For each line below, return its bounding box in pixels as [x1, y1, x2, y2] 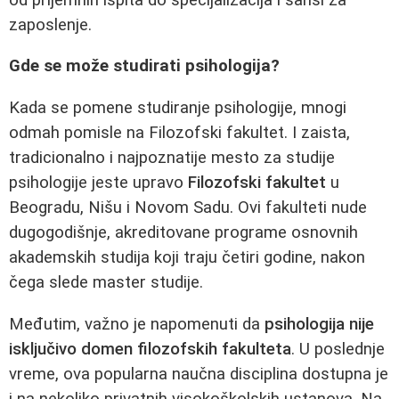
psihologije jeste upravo [9, 173, 188, 192]
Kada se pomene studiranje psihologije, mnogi [9, 98, 346, 118]
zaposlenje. [9, 14, 92, 35]
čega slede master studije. [9, 273, 203, 292]
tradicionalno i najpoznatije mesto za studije [9, 148, 335, 167]
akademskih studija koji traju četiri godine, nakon [9, 248, 365, 267]
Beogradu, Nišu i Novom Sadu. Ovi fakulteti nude [9, 198, 367, 217]
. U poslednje [291, 338, 385, 359]
